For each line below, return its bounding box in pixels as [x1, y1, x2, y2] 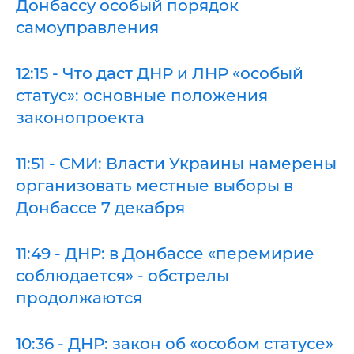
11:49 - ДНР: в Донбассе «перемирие [16, 243, 314, 263]
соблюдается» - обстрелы [16, 265, 229, 285]
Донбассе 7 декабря [16, 198, 185, 217]
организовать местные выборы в [16, 175, 293, 195]
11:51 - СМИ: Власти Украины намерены [16, 153, 337, 173]
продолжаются [16, 288, 142, 307]
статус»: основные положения [16, 85, 268, 105]
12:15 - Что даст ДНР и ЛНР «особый [16, 63, 303, 83]
